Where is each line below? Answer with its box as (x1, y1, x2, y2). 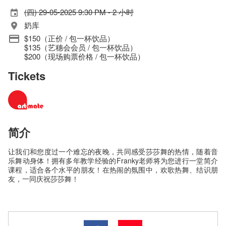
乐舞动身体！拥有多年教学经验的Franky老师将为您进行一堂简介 (8, 155, 218, 165)
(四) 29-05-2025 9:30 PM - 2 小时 (24, 7, 134, 18)
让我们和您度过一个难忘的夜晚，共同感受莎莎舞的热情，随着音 (8, 146, 218, 156)
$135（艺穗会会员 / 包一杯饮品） (24, 42, 137, 53)
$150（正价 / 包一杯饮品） (24, 33, 115, 44)
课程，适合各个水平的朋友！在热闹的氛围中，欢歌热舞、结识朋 (8, 164, 218, 175)
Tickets (8, 68, 45, 84)
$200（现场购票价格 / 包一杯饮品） (24, 51, 145, 62)
